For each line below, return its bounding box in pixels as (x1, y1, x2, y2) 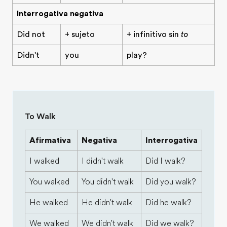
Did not (17, 30, 45, 39)
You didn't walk (82, 177, 134, 186)
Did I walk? (145, 157, 185, 166)
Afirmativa (29, 136, 71, 145)
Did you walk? (145, 177, 196, 186)
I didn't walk (82, 157, 124, 166)
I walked (29, 157, 59, 166)
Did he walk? (145, 198, 192, 207)
